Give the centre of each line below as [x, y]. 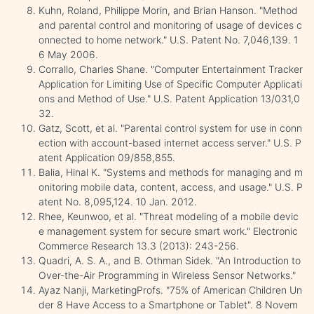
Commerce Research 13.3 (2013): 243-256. [139, 245]
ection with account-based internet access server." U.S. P [170, 142]
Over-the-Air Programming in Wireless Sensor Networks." [167, 275]
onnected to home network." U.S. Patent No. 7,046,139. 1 [168, 39]
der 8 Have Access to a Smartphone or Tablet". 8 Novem [168, 304]
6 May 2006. [68, 54]
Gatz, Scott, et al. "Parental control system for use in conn [170, 128]
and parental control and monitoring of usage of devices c [170, 25]
